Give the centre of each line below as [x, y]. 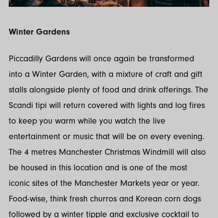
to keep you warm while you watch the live [87, 121]
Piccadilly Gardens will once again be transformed [101, 58]
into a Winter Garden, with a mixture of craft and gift [106, 74]
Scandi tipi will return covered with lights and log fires [107, 105]
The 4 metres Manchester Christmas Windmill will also [107, 152]
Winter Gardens [39, 32]
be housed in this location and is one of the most [98, 167]
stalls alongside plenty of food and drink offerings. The [109, 90]
